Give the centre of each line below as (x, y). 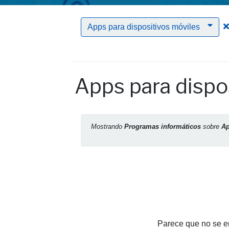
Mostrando (108, 127)
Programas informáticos (163, 127)
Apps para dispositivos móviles (144, 27)
